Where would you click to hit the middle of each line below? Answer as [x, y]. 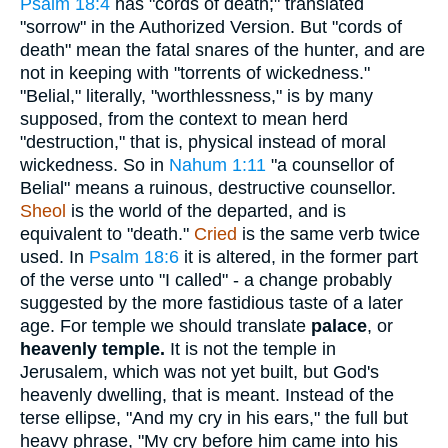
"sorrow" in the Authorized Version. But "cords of [211, 26]
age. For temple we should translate [165, 325]
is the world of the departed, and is [206, 210]
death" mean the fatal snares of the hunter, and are [222, 49]
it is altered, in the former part [298, 256]
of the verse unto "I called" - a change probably [206, 279]
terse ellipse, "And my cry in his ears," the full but [214, 417]
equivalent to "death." [107, 233]
